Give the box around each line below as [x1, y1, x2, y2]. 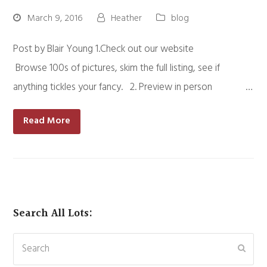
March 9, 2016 [27, 10, 83, 26]
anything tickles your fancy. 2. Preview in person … [13, 79, 253, 95]
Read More [23, 113, 71, 129]
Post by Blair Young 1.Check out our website [13, 41, 237, 57]
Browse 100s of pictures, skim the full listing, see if [13, 60, 221, 76]
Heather [111, 10, 142, 26]
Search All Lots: [13, 204, 93, 222]
